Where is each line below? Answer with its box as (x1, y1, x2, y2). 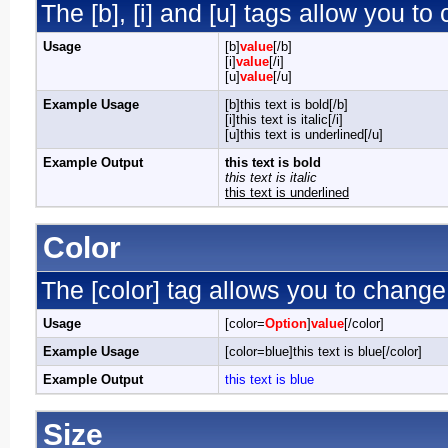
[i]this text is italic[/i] (225, 112, 343, 127)
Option (265, 316, 307, 331)
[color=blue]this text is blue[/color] (225, 344, 422, 359)
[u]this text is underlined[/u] (225, 127, 383, 142)
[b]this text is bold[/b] (225, 97, 348, 112)
